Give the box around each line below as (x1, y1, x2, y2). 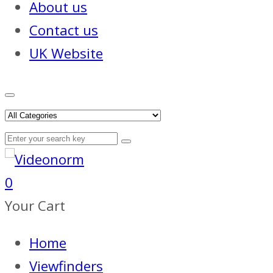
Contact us (29, 20, 98, 40)
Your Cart (5, 196, 65, 216)
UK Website (29, 43, 103, 63)
